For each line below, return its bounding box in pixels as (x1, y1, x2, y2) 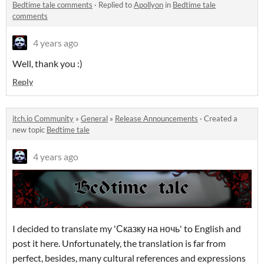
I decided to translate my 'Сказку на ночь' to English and (12, 223, 241, 235)
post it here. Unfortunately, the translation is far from (12, 237, 226, 249)
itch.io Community (12, 114, 74, 124)
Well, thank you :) (12, 58, 82, 70)
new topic (12, 125, 47, 135)
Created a (204, 114, 237, 124)
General (81, 114, 108, 124)
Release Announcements (115, 114, 198, 124)
